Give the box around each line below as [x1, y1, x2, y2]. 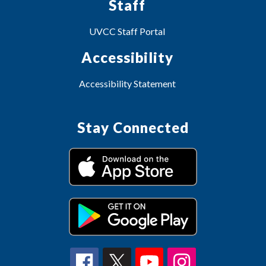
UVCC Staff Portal [89, 26, 165, 37]
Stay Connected [77, 119, 189, 137]
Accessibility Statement [78, 78, 176, 90]
